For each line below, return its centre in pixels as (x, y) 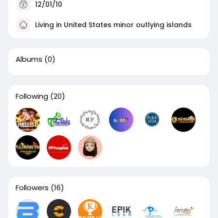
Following (32, 96)
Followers (32, 188)
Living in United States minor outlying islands (112, 25)
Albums (29, 59)
